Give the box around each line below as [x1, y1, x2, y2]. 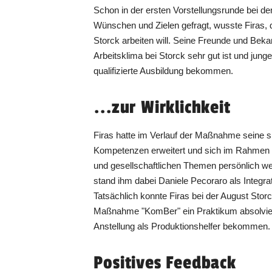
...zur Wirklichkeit [93, 97, 231, 119]
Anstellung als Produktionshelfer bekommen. [93, 221, 271, 232]
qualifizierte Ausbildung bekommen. [93, 66, 234, 76]
